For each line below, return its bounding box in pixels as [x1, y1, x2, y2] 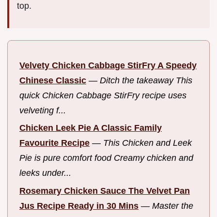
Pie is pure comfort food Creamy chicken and [19, 153, 193, 163]
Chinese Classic [19, 75, 86, 85]
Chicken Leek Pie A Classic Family [19, 123, 162, 133]
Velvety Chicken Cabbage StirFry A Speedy [19, 60, 197, 70]
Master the [152, 201, 193, 211]
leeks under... [19, 168, 71, 178]
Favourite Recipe [19, 138, 90, 148]
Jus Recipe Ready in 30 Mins [19, 201, 139, 211]
